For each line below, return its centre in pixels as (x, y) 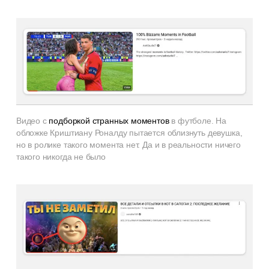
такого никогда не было (61, 156)
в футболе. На (198, 120)
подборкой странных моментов (109, 120)
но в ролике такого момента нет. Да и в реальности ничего (128, 144)
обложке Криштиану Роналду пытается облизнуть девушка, (129, 132)
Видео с (32, 120)
